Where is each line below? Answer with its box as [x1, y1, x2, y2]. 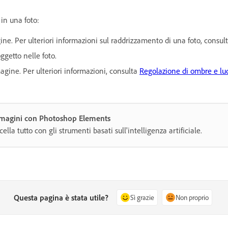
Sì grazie [130, 192, 155, 202]
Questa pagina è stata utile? [14, 192, 109, 203]
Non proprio [176, 192, 209, 202]
